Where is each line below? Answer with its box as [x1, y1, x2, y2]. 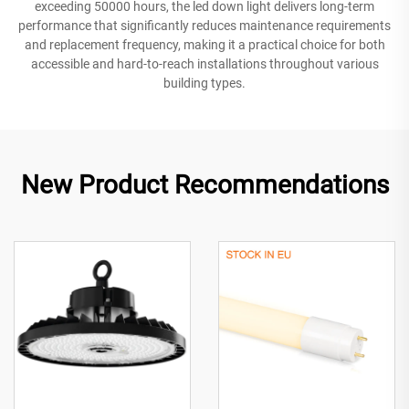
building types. [163, 75, 246, 90]
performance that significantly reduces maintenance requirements [18, 17, 391, 33]
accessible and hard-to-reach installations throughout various [30, 56, 379, 71]
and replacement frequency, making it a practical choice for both [24, 37, 385, 52]
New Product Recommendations [20, 169, 389, 200]
